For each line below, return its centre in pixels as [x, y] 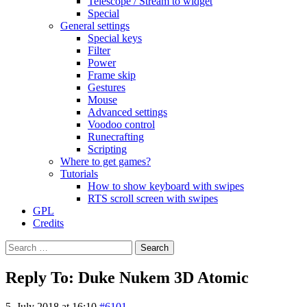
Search [20, 246]
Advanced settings [127, 112]
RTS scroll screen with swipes [153, 198]
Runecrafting [116, 137]
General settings [95, 26]
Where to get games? [106, 161]
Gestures [107, 87]
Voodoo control [121, 124]
